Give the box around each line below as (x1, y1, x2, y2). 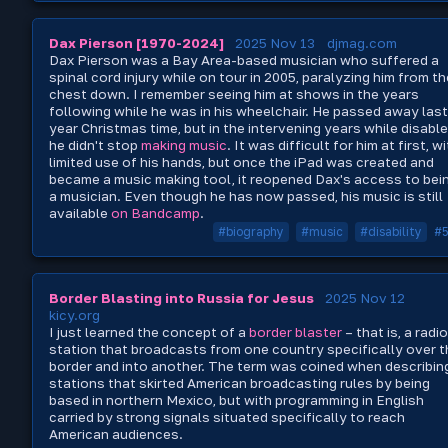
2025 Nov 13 (235, 34, 315, 51)
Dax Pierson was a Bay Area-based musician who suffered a (49, 51, 439, 68)
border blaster (249, 324, 342, 341)
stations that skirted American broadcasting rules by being (49, 375, 430, 392)
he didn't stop (49, 136, 141, 153)
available (49, 204, 111, 221)
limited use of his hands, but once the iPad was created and (49, 153, 434, 170)
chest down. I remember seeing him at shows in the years (49, 85, 419, 102)
